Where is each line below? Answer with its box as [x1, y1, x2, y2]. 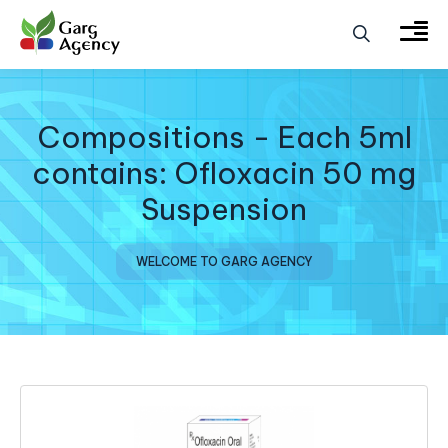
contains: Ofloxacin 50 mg [32, 154, 416, 193]
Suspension [141, 190, 307, 229]
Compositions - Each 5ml [36, 118, 412, 157]
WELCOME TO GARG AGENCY [135, 254, 313, 270]
